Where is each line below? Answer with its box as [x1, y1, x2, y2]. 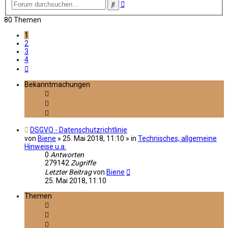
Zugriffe [71, 158, 96, 167]
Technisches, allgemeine [138, 134, 217, 142]
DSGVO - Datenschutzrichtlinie [30, 125, 127, 134]
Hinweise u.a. [24, 142, 66, 151]
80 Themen [4, 15, 41, 24]
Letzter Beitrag [45, 167, 93, 176]
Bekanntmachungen [24, 80, 90, 89]
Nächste [28, 63, 54, 71]
